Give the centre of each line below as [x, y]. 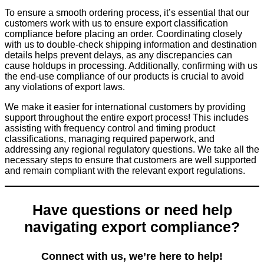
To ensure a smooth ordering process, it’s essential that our [127, 13]
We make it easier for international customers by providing [125, 107]
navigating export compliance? [132, 227]
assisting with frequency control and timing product [110, 128]
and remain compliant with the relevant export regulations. [126, 171]
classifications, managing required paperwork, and [110, 139]
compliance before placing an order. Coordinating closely [123, 34]
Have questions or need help [132, 210]
